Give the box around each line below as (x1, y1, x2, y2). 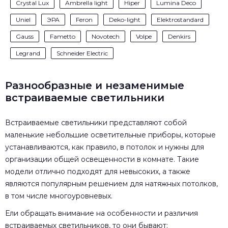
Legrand (16, 49, 40, 57)
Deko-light (109, 15, 140, 23)
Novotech (92, 32, 120, 40)
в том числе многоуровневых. (5, 191, 112, 201)
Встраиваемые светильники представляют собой (5, 118, 187, 127)
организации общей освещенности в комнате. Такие (5, 154, 199, 164)
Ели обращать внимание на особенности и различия (5, 208, 198, 218)
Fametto (50, 32, 75, 40)
